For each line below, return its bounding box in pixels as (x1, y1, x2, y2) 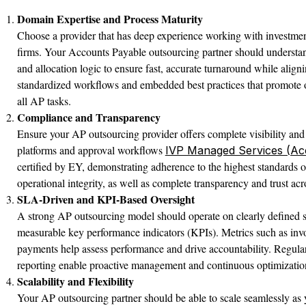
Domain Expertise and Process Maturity (16, 11, 203, 27)
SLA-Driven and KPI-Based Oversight (16, 191, 195, 207)
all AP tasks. (16, 94, 71, 108)
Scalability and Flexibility (16, 273, 134, 289)
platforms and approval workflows (16, 143, 165, 157)
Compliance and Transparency (16, 109, 161, 125)
